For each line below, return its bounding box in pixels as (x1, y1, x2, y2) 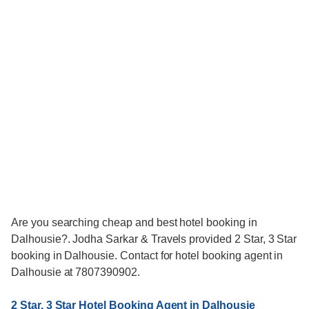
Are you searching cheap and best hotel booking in (11, 217, 257, 229)
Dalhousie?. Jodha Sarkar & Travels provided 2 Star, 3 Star (11, 233, 297, 246)
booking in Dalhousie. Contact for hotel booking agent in (11, 250, 283, 262)
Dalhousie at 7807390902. (11, 266, 140, 279)
